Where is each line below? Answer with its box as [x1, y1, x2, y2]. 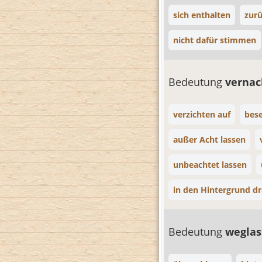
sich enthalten [173, 9, 230, 20]
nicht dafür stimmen [173, 35, 256, 46]
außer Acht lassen [173, 134, 246, 145]
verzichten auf [173, 109, 230, 120]
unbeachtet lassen [173, 159, 247, 170]
